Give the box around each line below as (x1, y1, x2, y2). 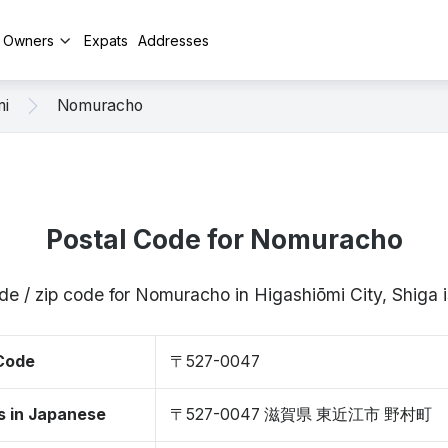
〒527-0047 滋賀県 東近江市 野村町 (170, 405, 432, 424)
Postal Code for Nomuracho (45, 224, 403, 255)
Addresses (138, 31, 209, 49)
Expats (84, 31, 128, 49)
